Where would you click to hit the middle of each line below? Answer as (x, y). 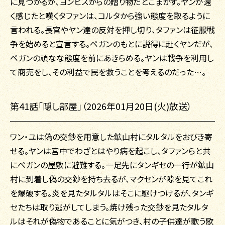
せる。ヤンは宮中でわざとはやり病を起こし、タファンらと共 (110, 151)
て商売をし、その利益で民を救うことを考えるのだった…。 (108, 72)
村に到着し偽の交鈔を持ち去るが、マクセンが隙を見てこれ (111, 179)
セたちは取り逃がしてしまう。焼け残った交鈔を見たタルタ (109, 207)
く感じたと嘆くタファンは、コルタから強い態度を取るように (110, 16)
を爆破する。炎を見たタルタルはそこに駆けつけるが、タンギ (112, 193)
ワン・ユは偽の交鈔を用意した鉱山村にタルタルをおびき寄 (111, 137)
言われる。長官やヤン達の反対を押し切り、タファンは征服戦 (113, 30)
